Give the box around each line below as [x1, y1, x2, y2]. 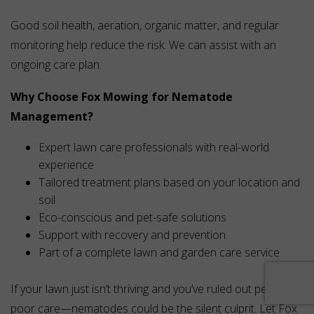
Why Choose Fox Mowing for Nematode [11, 89, 233, 105]
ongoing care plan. [11, 57, 102, 73]
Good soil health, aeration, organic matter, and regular [11, 18, 279, 34]
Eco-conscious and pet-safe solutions [39, 210, 226, 226]
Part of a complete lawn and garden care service [39, 245, 280, 261]
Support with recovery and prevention [39, 227, 226, 243]
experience [39, 157, 94, 173]
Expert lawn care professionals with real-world [39, 139, 269, 156]
